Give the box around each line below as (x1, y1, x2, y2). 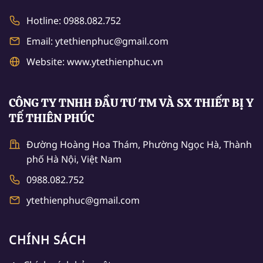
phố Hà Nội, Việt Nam (26, 152, 122, 166)
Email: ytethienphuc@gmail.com (26, 34, 168, 48)
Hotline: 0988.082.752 (26, 14, 121, 27)
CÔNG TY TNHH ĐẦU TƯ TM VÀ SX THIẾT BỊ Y (9, 95, 254, 110)
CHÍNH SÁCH (9, 231, 86, 248)
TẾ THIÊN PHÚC (9, 110, 94, 126)
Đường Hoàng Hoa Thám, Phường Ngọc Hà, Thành (26, 137, 252, 151)
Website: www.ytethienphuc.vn (26, 55, 163, 68)
